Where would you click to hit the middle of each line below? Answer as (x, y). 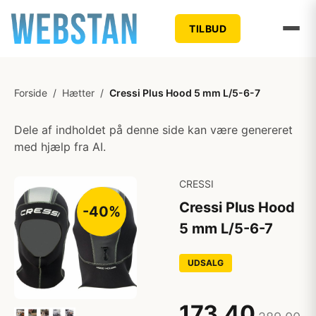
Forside (31, 93)
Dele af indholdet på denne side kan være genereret (153, 130)
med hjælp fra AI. (60, 147)
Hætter (78, 93)
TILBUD (208, 28)
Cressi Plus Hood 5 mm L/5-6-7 (185, 93)
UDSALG (206, 263)
